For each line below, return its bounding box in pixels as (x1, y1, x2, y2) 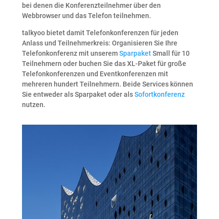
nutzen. (22, 101, 45, 109)
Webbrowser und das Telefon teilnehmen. (22, 12, 151, 20)
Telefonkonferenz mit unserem (22, 49, 119, 58)
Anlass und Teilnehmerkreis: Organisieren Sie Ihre (22, 39, 177, 47)
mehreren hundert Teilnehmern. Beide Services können (22, 80, 193, 88)
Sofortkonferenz (134, 90, 185, 99)
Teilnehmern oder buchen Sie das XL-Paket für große (22, 60, 186, 68)
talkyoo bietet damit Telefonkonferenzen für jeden (22, 29, 178, 37)
